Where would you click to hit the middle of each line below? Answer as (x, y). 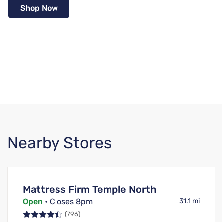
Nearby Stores (59, 143)
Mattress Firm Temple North (90, 190)
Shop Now (39, 8)
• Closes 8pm (68, 202)
